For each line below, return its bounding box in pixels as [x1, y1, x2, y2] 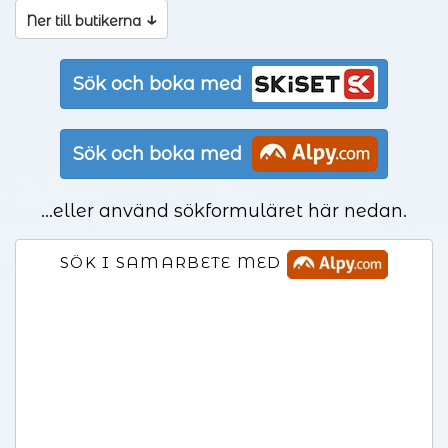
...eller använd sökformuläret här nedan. [41, 200, 407, 222]
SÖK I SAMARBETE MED [60, 253, 288, 273]
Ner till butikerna [26, 12, 145, 30]
